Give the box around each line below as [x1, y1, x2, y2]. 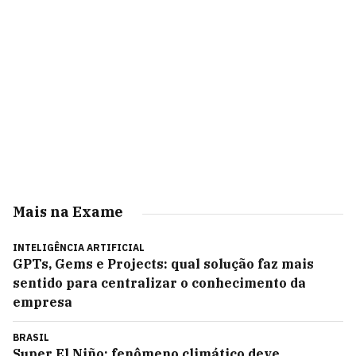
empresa [13, 294, 72, 310]
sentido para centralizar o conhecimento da [13, 275, 306, 291]
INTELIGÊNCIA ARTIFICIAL [13, 242, 145, 253]
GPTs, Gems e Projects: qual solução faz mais [13, 256, 314, 272]
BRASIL [13, 331, 49, 343]
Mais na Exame [13, 203, 123, 221]
